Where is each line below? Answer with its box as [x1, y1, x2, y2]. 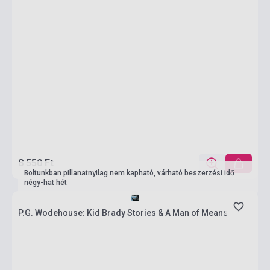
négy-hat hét [24, 178, 67, 187]
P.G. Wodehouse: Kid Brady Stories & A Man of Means [18, 208, 228, 218]
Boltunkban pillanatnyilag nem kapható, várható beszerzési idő [24, 169, 234, 177]
